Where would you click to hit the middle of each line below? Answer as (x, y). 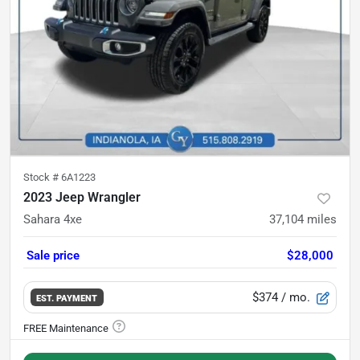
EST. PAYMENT (67, 298)
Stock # (42, 177)
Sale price (53, 256)
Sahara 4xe (53, 219)
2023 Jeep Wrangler (82, 197)
